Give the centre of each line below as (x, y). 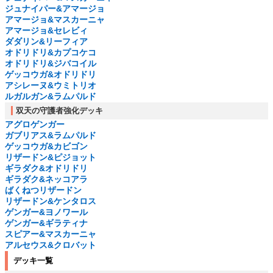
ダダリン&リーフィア (46, 42)
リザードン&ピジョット (51, 158)
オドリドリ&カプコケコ (51, 53)
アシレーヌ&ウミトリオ (51, 86)
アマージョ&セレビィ (46, 31)
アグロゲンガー (35, 125)
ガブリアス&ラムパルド (51, 136)
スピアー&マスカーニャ (51, 234)
